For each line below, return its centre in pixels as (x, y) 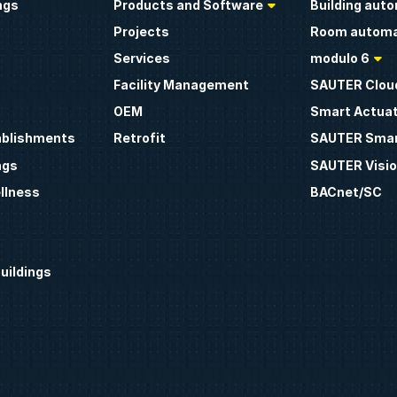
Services (141, 58)
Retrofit (139, 138)
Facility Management (181, 85)
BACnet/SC (346, 191)
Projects (141, 31)
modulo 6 (340, 58)
